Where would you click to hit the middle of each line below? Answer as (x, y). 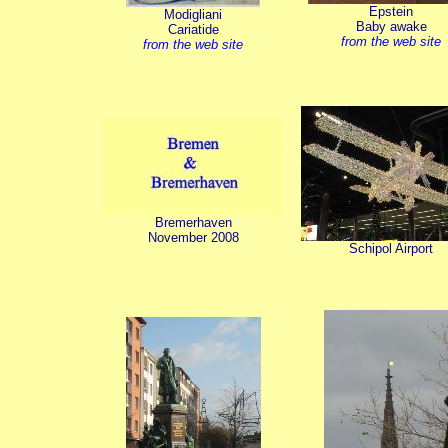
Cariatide (193, 29)
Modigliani (193, 14)
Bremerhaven (193, 222)
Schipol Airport (391, 248)
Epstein (391, 11)
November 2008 (193, 237)
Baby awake (391, 26)
